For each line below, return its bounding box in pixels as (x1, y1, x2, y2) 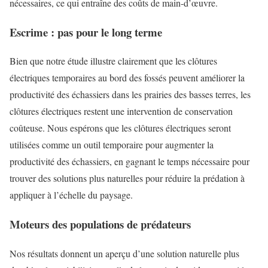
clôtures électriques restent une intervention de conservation (10, 105, 233, 118)
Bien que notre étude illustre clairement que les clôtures (10, 54, 217, 68)
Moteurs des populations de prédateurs (10, 216, 191, 233)
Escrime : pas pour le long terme (10, 23, 162, 40)
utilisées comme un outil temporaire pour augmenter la (10, 138, 214, 151)
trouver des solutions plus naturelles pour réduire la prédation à (10, 172, 245, 185)
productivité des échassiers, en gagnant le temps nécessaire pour (10, 155, 249, 168)
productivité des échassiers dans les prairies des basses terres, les (10, 88, 251, 101)
